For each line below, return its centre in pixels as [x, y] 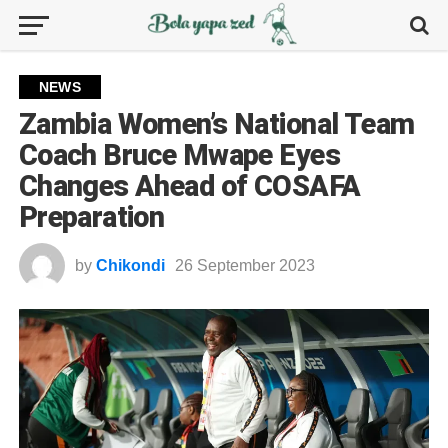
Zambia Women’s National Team [216, 124]
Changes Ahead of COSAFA [189, 186]
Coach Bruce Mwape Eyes [179, 155]
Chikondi [130, 265]
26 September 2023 [244, 265]
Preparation [91, 217]
